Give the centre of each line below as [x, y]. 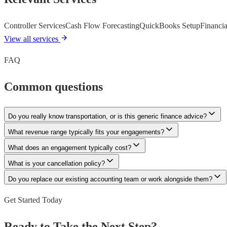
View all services [32, 39]
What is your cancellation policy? [56, 164]
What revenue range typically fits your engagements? [86, 132]
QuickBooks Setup [170, 26]
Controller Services [35, 26]
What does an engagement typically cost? [70, 148]
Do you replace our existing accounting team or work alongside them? [110, 179]
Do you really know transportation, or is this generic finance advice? [107, 117]
